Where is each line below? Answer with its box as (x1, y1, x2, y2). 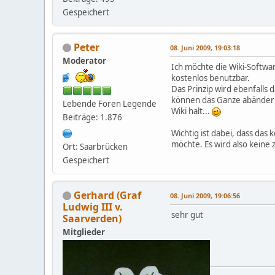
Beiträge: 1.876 (63, 111, 122, 123)
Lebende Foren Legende (63, 98, 157, 109)
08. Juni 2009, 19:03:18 (170, 42, 240, 52)
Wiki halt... (171, 105, 212, 117)
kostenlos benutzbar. (171, 72, 250, 83)
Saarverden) (63, 211, 122, 225)
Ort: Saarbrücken (63, 141, 128, 152)
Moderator (63, 55, 106, 66)
